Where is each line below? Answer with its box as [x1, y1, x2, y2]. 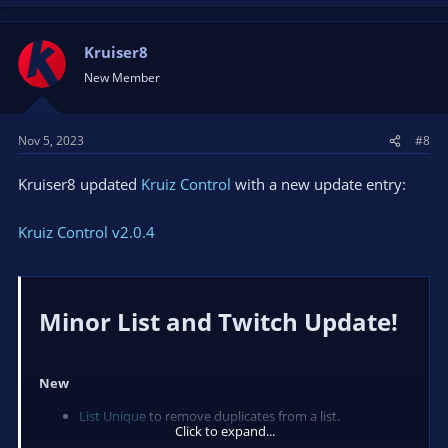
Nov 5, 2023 [18, 132, 84, 150]
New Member [84, 68, 160, 86]
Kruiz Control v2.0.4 [18, 222, 155, 243]
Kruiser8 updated [18, 174, 141, 195]
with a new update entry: [231, 174, 406, 195]
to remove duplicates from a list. [146, 406, 340, 425]
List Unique [79, 406, 146, 425]
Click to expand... [175, 421, 275, 440]
